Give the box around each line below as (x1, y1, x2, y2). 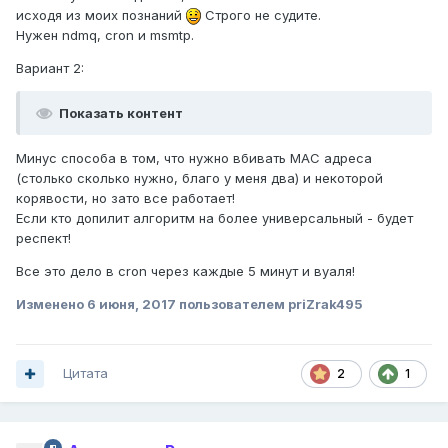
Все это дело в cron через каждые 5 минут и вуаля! (16, 263, 355, 280)
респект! (16, 230, 71, 247)
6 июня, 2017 (87, 296, 176, 313)
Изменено (16, 296, 87, 313)
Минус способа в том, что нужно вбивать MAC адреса (16, 150, 372, 167)
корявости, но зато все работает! (16, 190, 235, 207)
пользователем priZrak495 (176, 296, 363, 313)
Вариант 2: (16, 60, 84, 77)
